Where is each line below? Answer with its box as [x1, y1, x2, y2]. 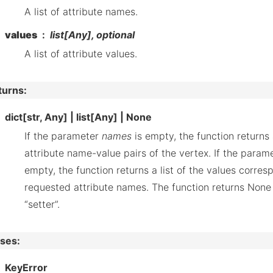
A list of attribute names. [24, 5, 138, 18]
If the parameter [24, 129, 102, 142]
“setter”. [24, 197, 60, 210]
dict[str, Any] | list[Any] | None [5, 110, 152, 123]
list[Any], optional [50, 28, 135, 41]
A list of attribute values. [24, 47, 137, 60]
